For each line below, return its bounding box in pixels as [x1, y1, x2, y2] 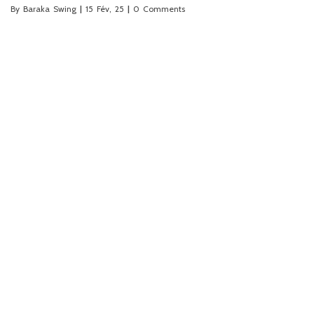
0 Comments [133, 3, 185, 14]
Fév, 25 [97, 3, 124, 14]
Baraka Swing [23, 3, 76, 14]
